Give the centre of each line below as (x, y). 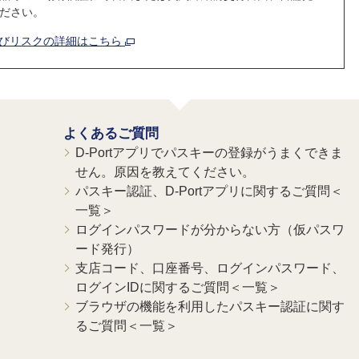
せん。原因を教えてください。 (165, 172)
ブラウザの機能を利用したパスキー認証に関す (210, 307)
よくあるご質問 (111, 133)
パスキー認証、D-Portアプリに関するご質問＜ (209, 191)
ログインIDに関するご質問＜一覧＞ (178, 287)
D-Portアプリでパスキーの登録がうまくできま (209, 153)
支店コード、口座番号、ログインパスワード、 (210, 268)
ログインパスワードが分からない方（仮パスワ (210, 230)
